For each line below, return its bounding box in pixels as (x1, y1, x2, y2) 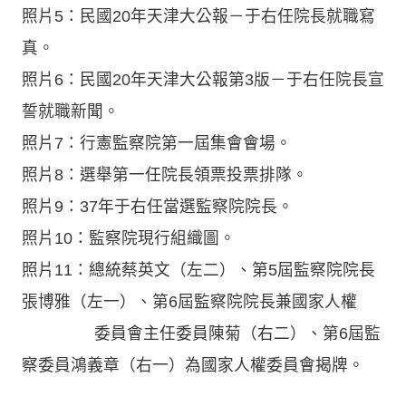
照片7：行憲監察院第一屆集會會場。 (22, 133, 292, 152)
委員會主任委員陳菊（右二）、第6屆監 (22, 324, 381, 343)
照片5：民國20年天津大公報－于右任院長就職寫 (22, 6, 375, 25)
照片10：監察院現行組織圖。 (22, 228, 236, 247)
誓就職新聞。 (22, 101, 120, 121)
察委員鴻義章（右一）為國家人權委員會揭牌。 (22, 355, 364, 374)
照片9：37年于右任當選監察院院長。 (22, 197, 294, 216)
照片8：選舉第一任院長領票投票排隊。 (22, 165, 308, 184)
